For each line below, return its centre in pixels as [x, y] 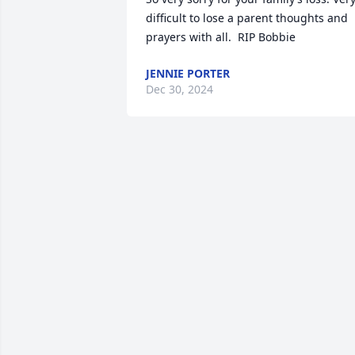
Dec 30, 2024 [179, 89]
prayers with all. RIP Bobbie [221, 37]
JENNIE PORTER [188, 73]
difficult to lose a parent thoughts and [247, 18]
